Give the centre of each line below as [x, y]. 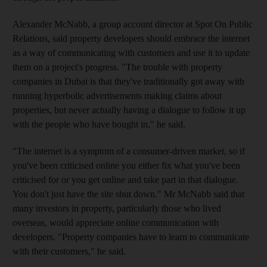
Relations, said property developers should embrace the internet [131, 38]
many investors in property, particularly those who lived [117, 208]
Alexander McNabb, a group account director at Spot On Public [133, 24]
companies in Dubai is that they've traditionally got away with [128, 81]
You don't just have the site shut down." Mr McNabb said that [128, 194]
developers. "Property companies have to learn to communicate [131, 237]
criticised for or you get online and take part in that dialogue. [125, 179]
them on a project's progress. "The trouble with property [117, 67]
